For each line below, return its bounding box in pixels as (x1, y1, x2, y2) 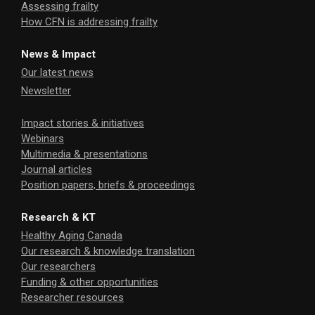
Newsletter (21, 84, 71, 98)
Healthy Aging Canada (21, 229, 122, 243)
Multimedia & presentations (21, 148, 148, 161)
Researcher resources (21, 291, 124, 304)
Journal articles (21, 163, 92, 176)
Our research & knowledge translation (21, 245, 195, 258)
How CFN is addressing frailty (21, 15, 157, 29)
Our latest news (21, 66, 94, 79)
